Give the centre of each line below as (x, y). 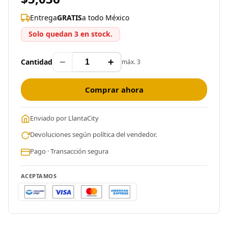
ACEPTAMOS (39, 176)
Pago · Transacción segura (69, 151)
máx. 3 (131, 62)
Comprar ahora (114, 89)
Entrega (44, 18)
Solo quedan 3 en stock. (70, 34)
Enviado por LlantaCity (64, 118)
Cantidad (37, 62)
